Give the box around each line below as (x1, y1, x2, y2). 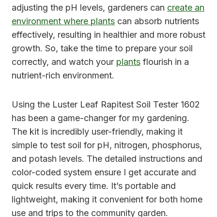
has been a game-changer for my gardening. (12, 113, 189, 124)
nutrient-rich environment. (12, 70, 114, 81)
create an (167, 2, 204, 13)
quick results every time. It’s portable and (12, 181, 176, 191)
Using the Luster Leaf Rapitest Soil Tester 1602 (12, 99, 200, 110)
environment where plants (12, 16, 115, 27)
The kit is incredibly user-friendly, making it (12, 126, 183, 137)
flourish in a (140, 57, 189, 67)
